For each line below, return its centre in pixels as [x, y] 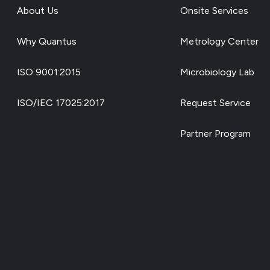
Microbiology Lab [218, 72]
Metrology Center [220, 42]
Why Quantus [47, 42]
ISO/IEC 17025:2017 [61, 103]
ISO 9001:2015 [49, 72]
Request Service [216, 103]
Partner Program [216, 134]
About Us [38, 11]
